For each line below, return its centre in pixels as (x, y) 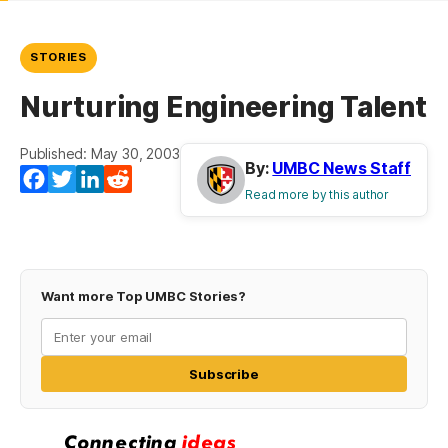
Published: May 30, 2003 (100, 154)
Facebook (85, 179)
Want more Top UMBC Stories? (144, 296)
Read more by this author (317, 195)
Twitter (102, 179)
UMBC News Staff (341, 168)
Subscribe (224, 374)
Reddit (156, 179)
